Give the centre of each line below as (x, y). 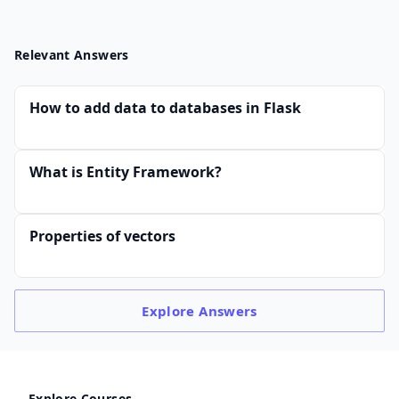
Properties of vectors (102, 236)
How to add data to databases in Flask (165, 108)
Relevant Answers (72, 55)
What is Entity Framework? (126, 172)
